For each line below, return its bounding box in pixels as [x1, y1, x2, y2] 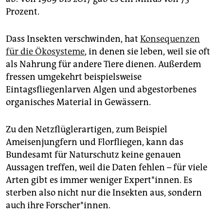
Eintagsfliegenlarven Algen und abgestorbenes [6, 84, 197, 95]
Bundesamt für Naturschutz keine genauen [6, 149, 181, 160]
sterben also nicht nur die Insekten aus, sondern [6, 187, 202, 198]
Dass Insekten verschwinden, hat [6, 33, 140, 44]
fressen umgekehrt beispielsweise [6, 71, 142, 82]
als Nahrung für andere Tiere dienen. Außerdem [6, 58, 201, 70]
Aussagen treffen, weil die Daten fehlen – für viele [6, 162, 207, 173]
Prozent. [6, 6, 39, 17]
